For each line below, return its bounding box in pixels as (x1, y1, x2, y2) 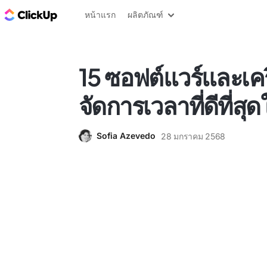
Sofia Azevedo (97, 131, 156, 141)
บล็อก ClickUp (60, 8, 122, 21)
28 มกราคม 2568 (161, 131, 226, 141)
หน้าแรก (85, 10, 116, 20)
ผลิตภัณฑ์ (128, 10, 163, 20)
